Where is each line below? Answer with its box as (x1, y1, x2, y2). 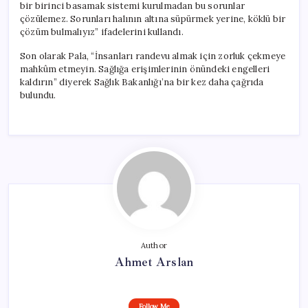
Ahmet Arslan (114, 254, 194, 269)
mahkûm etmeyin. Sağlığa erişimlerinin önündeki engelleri (20, 63, 270, 75)
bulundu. (20, 89, 56, 101)
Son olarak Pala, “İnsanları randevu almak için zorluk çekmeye (20, 49, 286, 62)
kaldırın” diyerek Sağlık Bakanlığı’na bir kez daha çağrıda (20, 76, 264, 88)
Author (140, 240, 168, 250)
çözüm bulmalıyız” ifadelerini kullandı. (20, 25, 184, 38)
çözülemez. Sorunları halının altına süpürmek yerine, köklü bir (20, 12, 286, 25)
